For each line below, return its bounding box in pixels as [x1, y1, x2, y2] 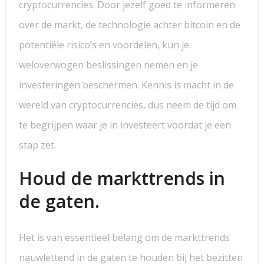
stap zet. [19, 138, 56, 151]
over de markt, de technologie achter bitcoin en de [19, 18, 240, 31]
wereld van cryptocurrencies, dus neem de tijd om [19, 98, 236, 111]
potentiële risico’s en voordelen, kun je [19, 38, 189, 51]
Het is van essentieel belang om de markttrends [19, 231, 230, 244]
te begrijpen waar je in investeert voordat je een [19, 118, 231, 131]
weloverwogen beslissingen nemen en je [19, 58, 198, 71]
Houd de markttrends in [19, 166, 225, 190]
